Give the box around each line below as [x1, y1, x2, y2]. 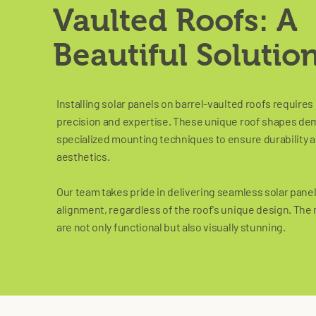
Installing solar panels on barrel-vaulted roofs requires [56, 97, 314, 110]
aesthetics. [56, 150, 112, 163]
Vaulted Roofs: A [53, 3, 298, 37]
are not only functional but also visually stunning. [56, 220, 286, 233]
